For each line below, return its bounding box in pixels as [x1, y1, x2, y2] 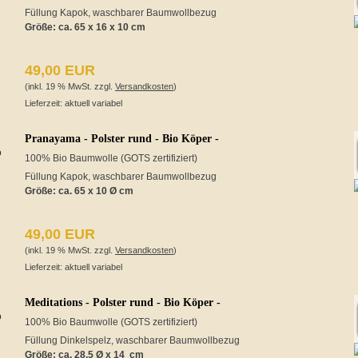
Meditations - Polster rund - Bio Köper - [25, 296, 221, 308]
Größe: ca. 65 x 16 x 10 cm [25, 22, 145, 33]
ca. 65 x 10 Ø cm [58, 185, 133, 197]
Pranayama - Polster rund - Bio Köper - [25, 133, 219, 145]
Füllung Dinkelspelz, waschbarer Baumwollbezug [25, 335, 240, 346]
